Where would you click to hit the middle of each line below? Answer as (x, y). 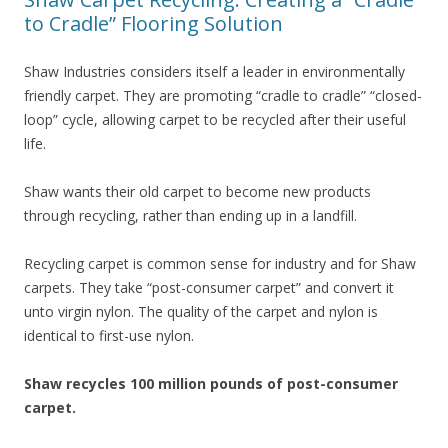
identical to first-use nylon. (109, 335)
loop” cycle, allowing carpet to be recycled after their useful (215, 119)
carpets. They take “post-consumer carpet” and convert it (209, 287)
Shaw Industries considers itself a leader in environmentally (214, 71)
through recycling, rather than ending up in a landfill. (190, 215)
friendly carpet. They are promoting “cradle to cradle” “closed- (223, 95)
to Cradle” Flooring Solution (153, 23)
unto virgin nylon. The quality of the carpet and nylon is (201, 311)
